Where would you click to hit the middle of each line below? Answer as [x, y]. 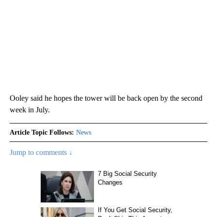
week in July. [30, 110]
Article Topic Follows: [42, 132]
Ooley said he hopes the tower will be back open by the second [106, 98]
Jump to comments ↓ [41, 152]
